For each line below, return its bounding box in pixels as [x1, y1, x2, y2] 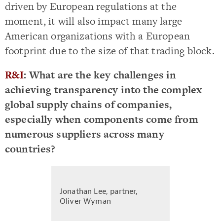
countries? [5, 141, 56, 156]
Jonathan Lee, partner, [60, 186, 138, 196]
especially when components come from [5, 111, 198, 126]
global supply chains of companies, [5, 97, 172, 111]
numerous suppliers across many [5, 126, 164, 141]
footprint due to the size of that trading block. [5, 43, 215, 58]
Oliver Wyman [60, 196, 111, 206]
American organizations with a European [5, 28, 190, 43]
